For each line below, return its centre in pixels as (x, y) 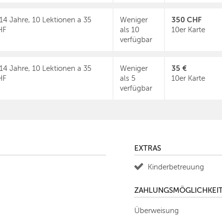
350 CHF (187, 20)
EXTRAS (148, 148)
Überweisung (157, 211)
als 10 (130, 30)
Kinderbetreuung (176, 167)
